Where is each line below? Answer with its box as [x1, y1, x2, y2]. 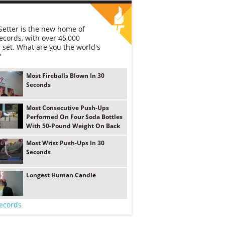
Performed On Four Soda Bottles [26, 113, 123, 121]
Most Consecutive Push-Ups [26, 103, 109, 112]
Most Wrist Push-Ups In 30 [26, 139, 104, 147]
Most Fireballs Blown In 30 [26, 71, 104, 80]
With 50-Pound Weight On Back [26, 122, 120, 130]
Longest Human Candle [26, 171, 96, 179]
